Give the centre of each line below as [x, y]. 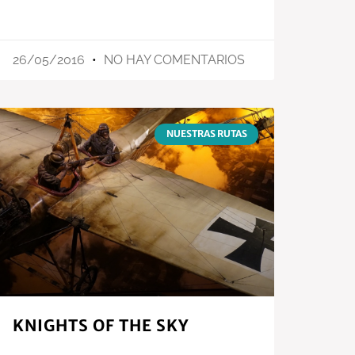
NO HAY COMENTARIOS [173, 60]
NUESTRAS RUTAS [206, 134]
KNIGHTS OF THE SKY [101, 325]
